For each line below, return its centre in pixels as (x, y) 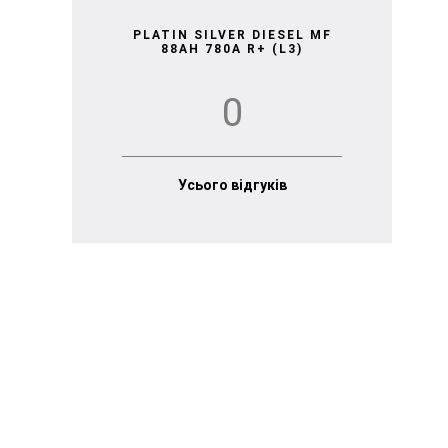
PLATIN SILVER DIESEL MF (232, 34)
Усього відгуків (232, 184)
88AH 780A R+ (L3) (232, 48)
